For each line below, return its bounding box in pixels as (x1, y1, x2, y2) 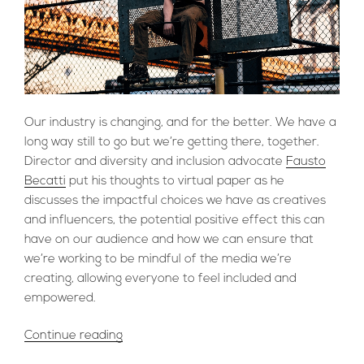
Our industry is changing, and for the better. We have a (24, 116, 336, 129)
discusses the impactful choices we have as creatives (24, 194, 326, 207)
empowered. (24, 292, 96, 305)
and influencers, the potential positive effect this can (24, 214, 325, 227)
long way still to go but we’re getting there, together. (24, 136, 319, 149)
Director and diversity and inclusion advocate (24, 155, 286, 168)
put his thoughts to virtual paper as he (66, 175, 284, 188)
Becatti (24, 175, 66, 188)
